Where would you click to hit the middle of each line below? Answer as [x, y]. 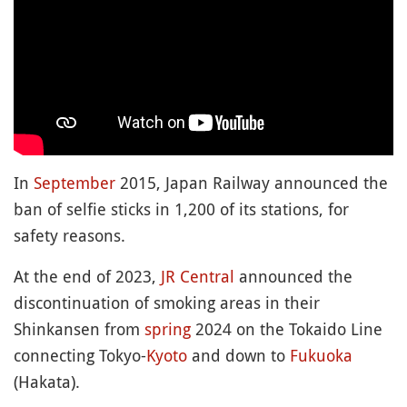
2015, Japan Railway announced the [252, 183]
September [74, 183]
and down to [238, 356]
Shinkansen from [79, 329]
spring [168, 329]
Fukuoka [321, 356]
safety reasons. [69, 236]
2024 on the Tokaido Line [287, 329]
